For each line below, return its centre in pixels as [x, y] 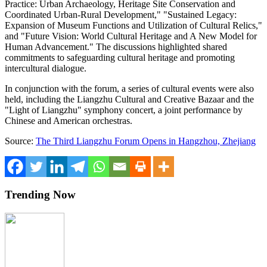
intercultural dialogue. [46, 69]
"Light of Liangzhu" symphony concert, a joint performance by [124, 110]
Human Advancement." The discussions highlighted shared [116, 47]
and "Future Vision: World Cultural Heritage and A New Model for [131, 36]
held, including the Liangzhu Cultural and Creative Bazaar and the [129, 100]
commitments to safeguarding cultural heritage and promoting [120, 58]
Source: [20, 141]
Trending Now [40, 195]
